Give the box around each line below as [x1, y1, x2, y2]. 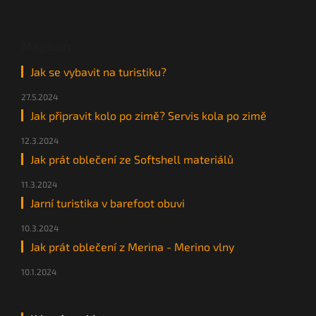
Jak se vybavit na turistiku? [30, 65, 166, 79]
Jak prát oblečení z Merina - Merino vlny [30, 240, 234, 254]
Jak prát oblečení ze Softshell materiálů [30, 152, 233, 166]
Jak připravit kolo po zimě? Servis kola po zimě [30, 109, 267, 123]
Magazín [21, 38, 70, 54]
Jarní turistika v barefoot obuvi [30, 196, 185, 210]
